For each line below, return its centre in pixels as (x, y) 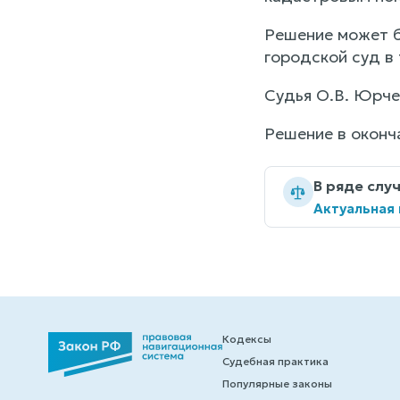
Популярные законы (277, 384)
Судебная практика (275, 362)
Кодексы (246, 339)
